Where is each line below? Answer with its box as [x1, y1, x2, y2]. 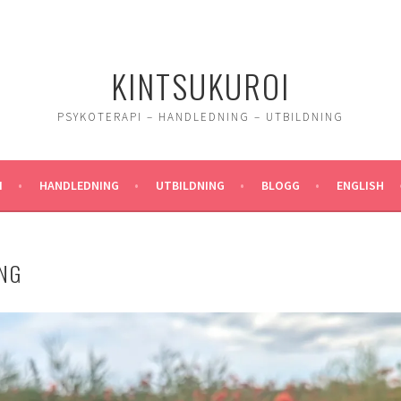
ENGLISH [337, 177, 384, 193]
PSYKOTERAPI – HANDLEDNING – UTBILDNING [57, 109, 344, 124]
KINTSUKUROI [111, 62, 290, 109]
